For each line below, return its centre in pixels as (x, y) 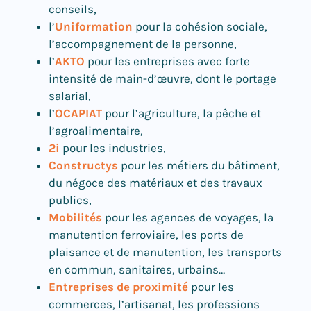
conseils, (73, 9)
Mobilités (75, 218)
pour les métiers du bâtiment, (199, 166)
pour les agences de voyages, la (188, 218)
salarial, (70, 96)
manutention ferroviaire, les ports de (146, 235)
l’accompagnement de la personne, (143, 44)
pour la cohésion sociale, (200, 27)
